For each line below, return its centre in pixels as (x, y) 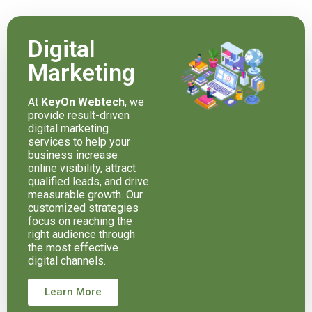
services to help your (79, 141)
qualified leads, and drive (88, 181)
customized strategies (83, 208)
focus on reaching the (80, 221)
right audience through (81, 234)
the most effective (73, 247)
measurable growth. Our (85, 194)
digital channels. (67, 260)
